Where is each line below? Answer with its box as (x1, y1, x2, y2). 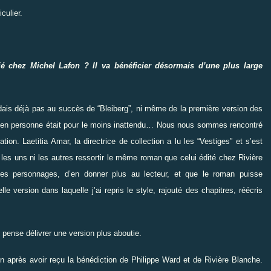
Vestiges (200, 136, 230, 146)
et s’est (235, 136, 263, 146)
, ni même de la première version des (131, 103, 263, 113)
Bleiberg (100, 103, 129, 113)
